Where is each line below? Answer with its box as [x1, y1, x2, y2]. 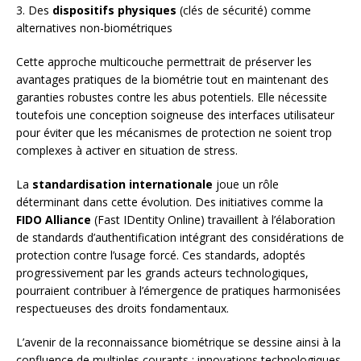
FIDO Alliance [16, 212, 91, 228]
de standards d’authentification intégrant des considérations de [16, 230, 344, 246]
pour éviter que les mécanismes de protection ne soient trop [16, 125, 332, 141]
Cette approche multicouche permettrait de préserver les [16, 54, 312, 70]
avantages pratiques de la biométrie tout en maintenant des [16, 72, 329, 88]
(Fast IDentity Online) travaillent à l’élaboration [91, 212, 335, 228]
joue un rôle [213, 176, 279, 193]
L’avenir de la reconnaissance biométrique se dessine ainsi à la [16, 334, 341, 351]
